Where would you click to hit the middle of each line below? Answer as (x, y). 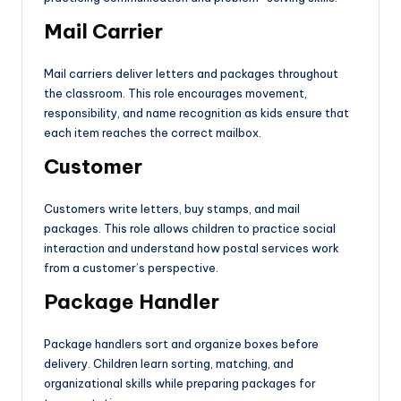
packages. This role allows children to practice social (190, 229)
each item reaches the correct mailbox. (153, 133)
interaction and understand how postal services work (192, 248)
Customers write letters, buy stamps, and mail (172, 209)
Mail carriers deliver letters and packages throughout (191, 74)
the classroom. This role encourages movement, (175, 94)
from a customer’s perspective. (131, 268)
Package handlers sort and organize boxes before (181, 344)
